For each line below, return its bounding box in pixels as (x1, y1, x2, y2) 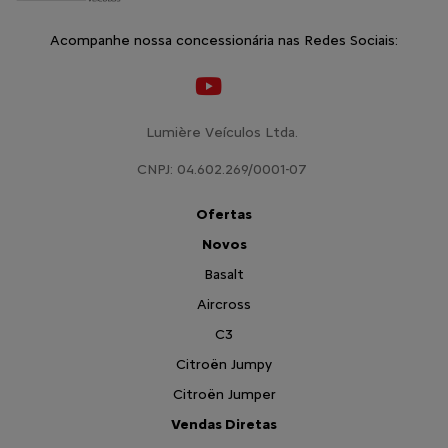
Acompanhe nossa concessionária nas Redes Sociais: (50, 19, 398, 37)
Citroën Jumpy (176, 342, 272, 360)
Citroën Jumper (172, 372, 276, 390)
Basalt (204, 252, 244, 270)
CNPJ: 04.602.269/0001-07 (137, 147, 307, 165)
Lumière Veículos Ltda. (146, 110, 298, 128)
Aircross (197, 282, 251, 300)
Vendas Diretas (171, 402, 277, 420)
